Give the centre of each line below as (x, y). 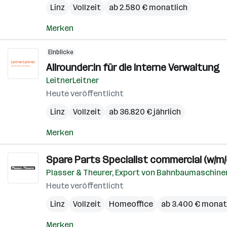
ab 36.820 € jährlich (145, 112)
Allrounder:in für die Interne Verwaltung (133, 67)
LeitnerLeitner (72, 80)
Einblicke (61, 52)
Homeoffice (131, 204)
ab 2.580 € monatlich (148, 7)
